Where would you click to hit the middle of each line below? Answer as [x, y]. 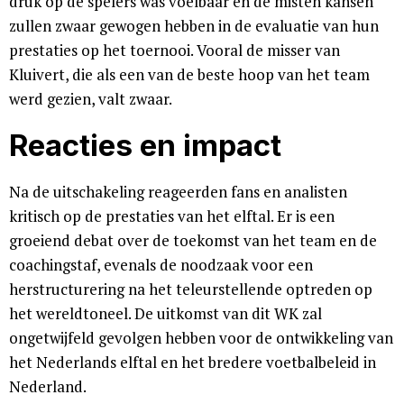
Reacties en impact [145, 146]
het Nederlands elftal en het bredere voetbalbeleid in [193, 363]
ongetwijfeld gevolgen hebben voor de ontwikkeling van [201, 338]
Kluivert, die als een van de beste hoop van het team [189, 75]
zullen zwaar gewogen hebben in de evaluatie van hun [194, 26]
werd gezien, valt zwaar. [91, 99]
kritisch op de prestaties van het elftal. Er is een [172, 216]
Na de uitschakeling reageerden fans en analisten [178, 192]
